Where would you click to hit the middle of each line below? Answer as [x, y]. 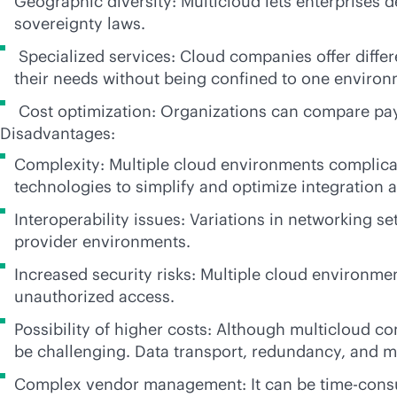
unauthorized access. [94, 296]
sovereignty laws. [80, 23]
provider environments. [102, 241]
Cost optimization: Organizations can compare [194, 111]
